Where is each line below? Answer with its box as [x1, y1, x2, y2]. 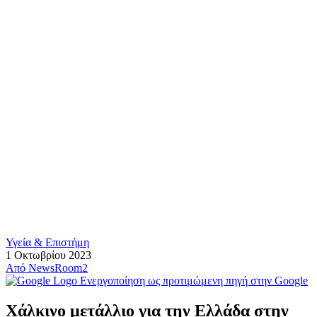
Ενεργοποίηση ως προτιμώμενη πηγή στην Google [80, 275, 308, 287]
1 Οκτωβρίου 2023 [6, 249, 91, 261]
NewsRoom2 [28, 262, 88, 274]
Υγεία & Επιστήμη [6, 236, 89, 248]
